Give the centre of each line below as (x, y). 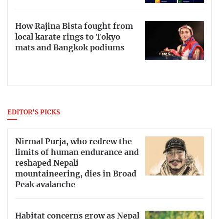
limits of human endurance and (77, 153)
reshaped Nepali (47, 164)
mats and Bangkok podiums (70, 48)
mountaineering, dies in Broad (76, 174)
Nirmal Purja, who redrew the (74, 142)
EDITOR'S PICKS (34, 113)
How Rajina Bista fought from (74, 27)
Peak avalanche (45, 185)
